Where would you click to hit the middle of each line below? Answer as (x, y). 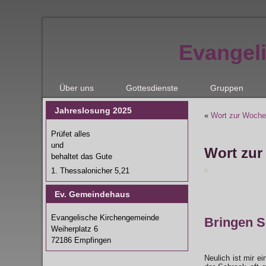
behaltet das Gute (82, 156)
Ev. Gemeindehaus (92, 194)
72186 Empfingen (81, 240)
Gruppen (227, 88)
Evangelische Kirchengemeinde (105, 218)
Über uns (77, 88)
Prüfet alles (71, 134)
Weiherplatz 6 (75, 229)
